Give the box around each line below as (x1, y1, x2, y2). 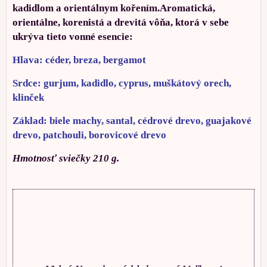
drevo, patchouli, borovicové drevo (13, 129, 166, 141)
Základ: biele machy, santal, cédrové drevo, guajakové (13, 114, 252, 126)
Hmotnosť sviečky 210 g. (13, 152, 119, 164)
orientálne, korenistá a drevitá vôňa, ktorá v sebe (13, 16, 229, 28)
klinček (13, 91, 44, 103)
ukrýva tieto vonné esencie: (13, 30, 133, 42)
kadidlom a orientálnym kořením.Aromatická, (13, 2, 215, 14)
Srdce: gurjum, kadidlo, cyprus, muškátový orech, (13, 77, 231, 89)
